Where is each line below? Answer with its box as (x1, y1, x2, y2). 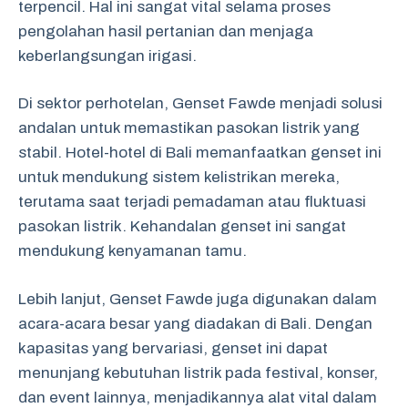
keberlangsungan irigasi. (18, 46, 197, 65)
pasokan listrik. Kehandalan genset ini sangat (18, 218, 346, 235)
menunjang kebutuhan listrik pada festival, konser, (18, 363, 378, 382)
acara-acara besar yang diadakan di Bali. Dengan (18, 314, 372, 332)
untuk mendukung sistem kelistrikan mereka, (18, 168, 340, 186)
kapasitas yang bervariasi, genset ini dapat (18, 339, 328, 357)
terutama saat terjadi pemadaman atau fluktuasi (18, 193, 366, 210)
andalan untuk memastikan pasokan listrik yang (18, 119, 360, 137)
